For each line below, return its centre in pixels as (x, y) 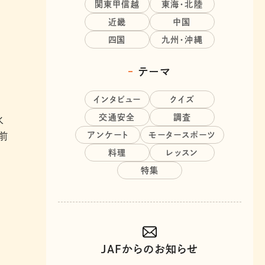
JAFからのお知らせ (150, 249)
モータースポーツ (182, 135)
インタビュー (117, 100)
